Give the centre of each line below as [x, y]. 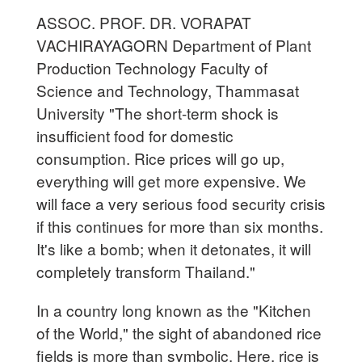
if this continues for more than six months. [180, 225]
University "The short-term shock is [158, 112]
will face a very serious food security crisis [181, 203]
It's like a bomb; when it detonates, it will [174, 248]
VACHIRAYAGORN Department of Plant [174, 44]
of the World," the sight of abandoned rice [179, 332]
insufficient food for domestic [135, 135]
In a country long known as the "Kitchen [174, 309]
